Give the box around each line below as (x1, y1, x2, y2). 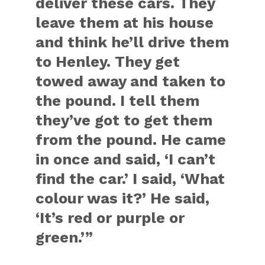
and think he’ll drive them (35, 33, 230, 51)
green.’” (35, 228, 93, 246)
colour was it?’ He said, (35, 189, 210, 207)
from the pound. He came (35, 130, 227, 148)
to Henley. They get (35, 52, 180, 70)
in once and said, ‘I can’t (35, 150, 216, 168)
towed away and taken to (35, 72, 226, 90)
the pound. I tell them (35, 91, 200, 109)
